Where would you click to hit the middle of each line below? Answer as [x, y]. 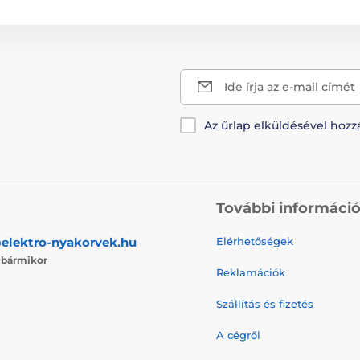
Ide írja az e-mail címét [290, 86]
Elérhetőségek [255, 241]
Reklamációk [251, 272]
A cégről [238, 335]
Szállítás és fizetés [265, 303]
